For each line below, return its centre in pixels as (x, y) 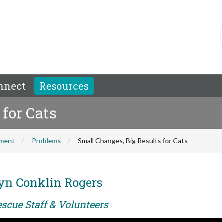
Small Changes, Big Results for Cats (133, 140)
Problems (46, 140)
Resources (64, 86)
